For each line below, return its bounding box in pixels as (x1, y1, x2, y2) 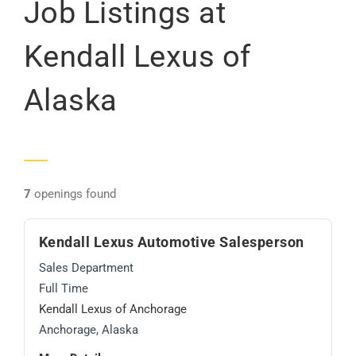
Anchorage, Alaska (38, 323, 138, 338)
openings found (30, 187, 116, 202)
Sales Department (38, 261, 133, 276)
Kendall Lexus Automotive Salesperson (38, 234, 304, 251)
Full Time (38, 281, 88, 296)
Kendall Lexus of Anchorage (38, 302, 187, 317)
